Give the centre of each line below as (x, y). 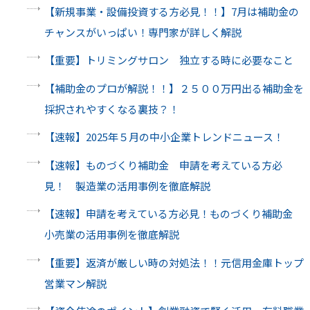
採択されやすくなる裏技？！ (111, 109)
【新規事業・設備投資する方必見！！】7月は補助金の (171, 11)
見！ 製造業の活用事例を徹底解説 (127, 185)
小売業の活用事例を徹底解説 (111, 235)
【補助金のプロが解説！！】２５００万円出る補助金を (174, 88)
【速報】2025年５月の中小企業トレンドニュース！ (164, 137)
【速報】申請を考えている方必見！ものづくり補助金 (173, 214)
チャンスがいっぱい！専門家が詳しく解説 (143, 32)
